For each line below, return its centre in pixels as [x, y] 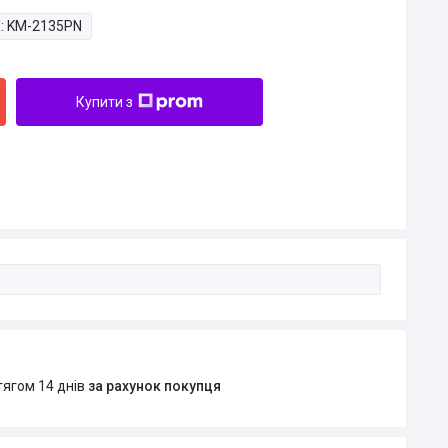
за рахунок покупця [154, 386]
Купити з [104, 102]
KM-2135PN [44, 26]
